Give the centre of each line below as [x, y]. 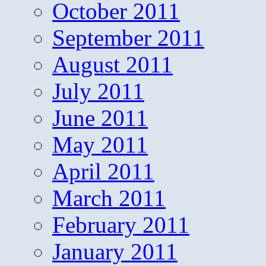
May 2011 [100, 145]
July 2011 [98, 91]
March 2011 [109, 198]
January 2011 [115, 252]
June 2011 [100, 118]
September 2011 [128, 38]
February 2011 [121, 225]
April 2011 [103, 172]
